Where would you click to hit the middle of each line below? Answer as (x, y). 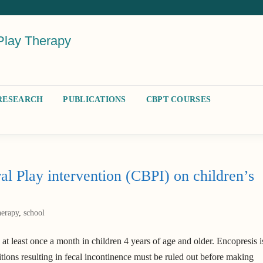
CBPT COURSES (178, 99)
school (34, 213)
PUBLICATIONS (95, 99)
